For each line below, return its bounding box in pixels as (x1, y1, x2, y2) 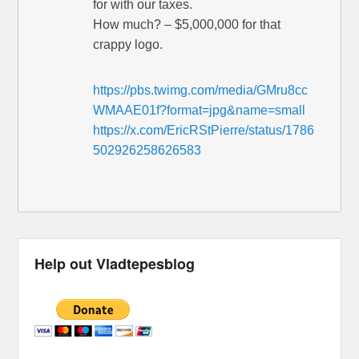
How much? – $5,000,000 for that (93, 17, 281, 31)
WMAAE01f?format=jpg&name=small (93, 103, 306, 117)
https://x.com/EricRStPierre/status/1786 (93, 123, 315, 137)
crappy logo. (93, 37, 163, 51)
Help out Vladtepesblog (34, 252, 196, 274)
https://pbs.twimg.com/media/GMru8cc (93, 83, 309, 97)
